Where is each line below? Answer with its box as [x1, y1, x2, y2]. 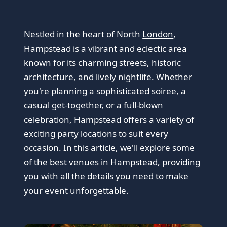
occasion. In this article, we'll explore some [24, 141, 195, 154]
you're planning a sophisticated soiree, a [24, 85, 186, 97]
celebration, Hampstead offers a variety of [24, 113, 195, 125]
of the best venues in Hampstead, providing [24, 156, 201, 168]
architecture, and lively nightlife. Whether [24, 70, 193, 83]
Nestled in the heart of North [24, 28, 143, 40]
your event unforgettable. [24, 184, 129, 196]
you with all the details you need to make [24, 170, 189, 182]
